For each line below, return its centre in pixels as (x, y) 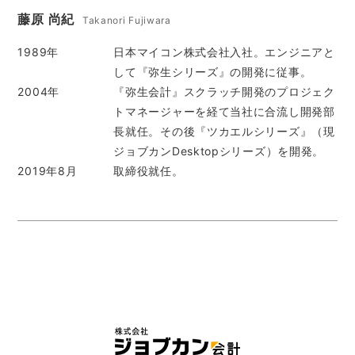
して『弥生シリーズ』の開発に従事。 (213, 72)
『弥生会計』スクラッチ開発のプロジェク (224, 92)
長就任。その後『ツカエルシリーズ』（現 (224, 131)
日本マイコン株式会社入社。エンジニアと (224, 52)
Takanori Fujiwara (126, 20)
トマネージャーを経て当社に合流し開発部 (224, 111)
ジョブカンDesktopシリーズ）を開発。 (219, 151)
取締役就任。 (149, 171)
